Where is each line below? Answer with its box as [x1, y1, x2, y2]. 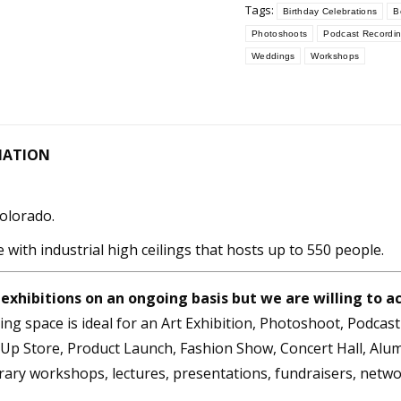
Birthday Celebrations [283, 6, 378, 16]
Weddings [252, 51, 295, 61]
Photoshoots [252, 29, 308, 38]
